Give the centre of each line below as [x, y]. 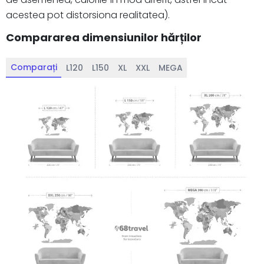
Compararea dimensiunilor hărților [104, 37]
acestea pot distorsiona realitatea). [88, 15]
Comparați [34, 67]
